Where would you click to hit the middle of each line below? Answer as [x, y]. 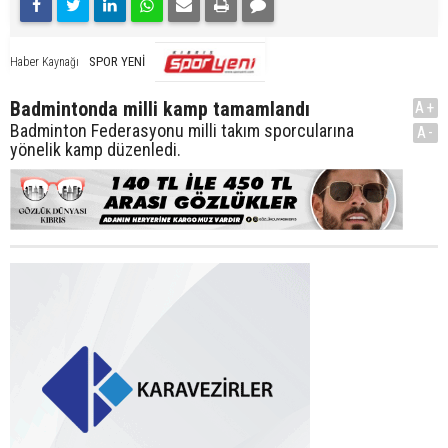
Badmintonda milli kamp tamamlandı [160, 108]
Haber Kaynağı [44, 61]
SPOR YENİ [117, 61]
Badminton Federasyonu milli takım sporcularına [182, 130]
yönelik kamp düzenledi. [95, 149]
